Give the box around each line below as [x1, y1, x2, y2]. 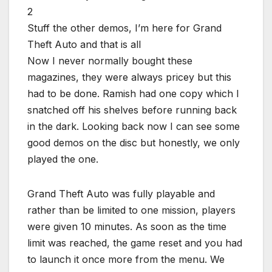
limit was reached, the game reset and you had [27, 237, 242, 250]
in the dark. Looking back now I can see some [27, 120, 240, 133]
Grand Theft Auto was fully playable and [27, 188, 215, 200]
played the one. [27, 153, 98, 166]
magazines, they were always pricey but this [27, 71, 231, 84]
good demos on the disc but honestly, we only [27, 137, 240, 149]
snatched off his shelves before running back [27, 104, 237, 117]
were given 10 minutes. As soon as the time [27, 220, 226, 233]
